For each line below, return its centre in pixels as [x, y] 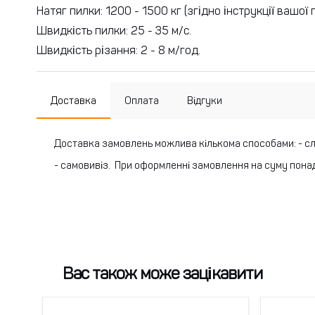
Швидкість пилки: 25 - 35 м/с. [114, 30]
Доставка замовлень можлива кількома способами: [175, 143]
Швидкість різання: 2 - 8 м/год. [118, 50]
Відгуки [205, 100]
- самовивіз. [82, 165]
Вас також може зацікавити [162, 273]
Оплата [142, 100]
